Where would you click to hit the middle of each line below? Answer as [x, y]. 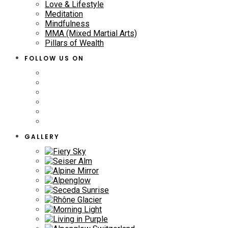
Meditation [64, 14]
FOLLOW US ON [54, 58]
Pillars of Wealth [74, 43]
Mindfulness [67, 23]
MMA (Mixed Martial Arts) [91, 33]
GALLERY [42, 136]
